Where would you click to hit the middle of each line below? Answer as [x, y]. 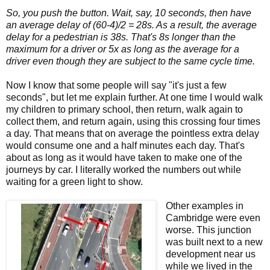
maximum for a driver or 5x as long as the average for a [123, 49]
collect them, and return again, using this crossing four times [133, 121]
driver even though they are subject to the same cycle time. [130, 61]
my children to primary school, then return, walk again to [124, 109]
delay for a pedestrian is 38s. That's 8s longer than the [121, 37]
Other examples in [204, 206]
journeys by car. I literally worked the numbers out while [124, 169]
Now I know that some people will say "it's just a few [116, 85]
